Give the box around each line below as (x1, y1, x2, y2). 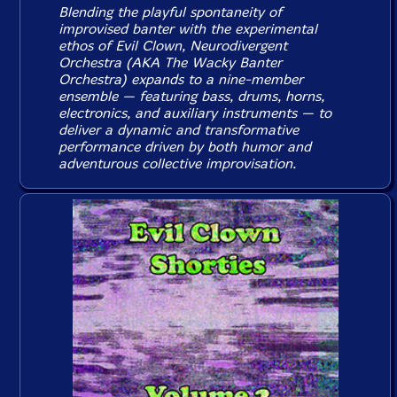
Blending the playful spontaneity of (58, 4, 283, 20)
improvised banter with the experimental (58, 20, 318, 37)
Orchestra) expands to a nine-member (58, 71, 304, 88)
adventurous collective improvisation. (58, 155, 297, 172)
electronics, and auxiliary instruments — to (58, 105, 332, 121)
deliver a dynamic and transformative (58, 121, 300, 138)
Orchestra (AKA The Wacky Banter (58, 54, 283, 71)
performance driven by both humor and (58, 138, 312, 155)
